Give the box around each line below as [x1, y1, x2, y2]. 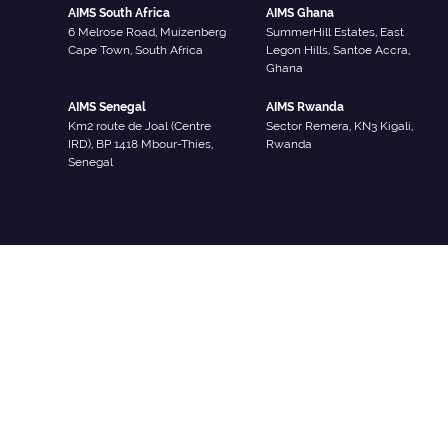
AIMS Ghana [265, 6, 334, 21]
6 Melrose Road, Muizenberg [67, 25, 226, 40]
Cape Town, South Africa [67, 43, 203, 58]
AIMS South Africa [67, 6, 170, 21]
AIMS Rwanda [265, 100, 344, 115]
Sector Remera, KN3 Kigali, [265, 119, 413, 134]
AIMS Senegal [67, 100, 146, 115]
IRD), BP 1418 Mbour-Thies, [67, 137, 213, 152]
